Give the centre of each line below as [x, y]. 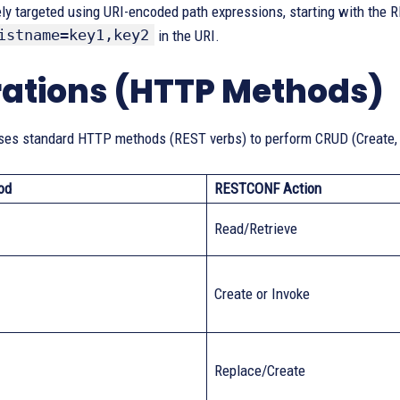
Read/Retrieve [256, 229]
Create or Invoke [262, 294]
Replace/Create [260, 371]
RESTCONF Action [268, 188]
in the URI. [187, 36]
